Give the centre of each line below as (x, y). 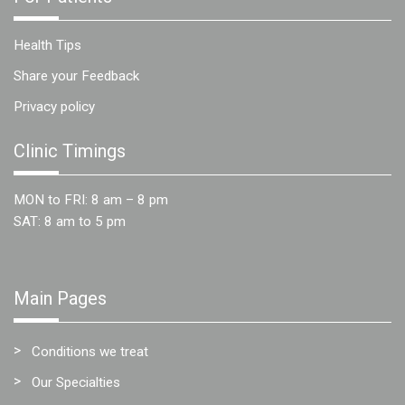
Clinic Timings (70, 151)
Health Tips (47, 45)
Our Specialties (76, 382)
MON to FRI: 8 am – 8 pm (91, 199)
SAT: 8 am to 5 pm (70, 221)
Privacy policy (54, 106)
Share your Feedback (76, 75)
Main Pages (60, 298)
